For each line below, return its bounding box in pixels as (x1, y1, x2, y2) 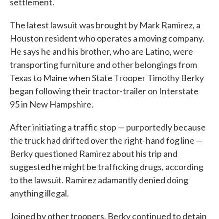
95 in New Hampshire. (10, 99, 93, 109)
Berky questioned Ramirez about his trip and (10, 148, 177, 159)
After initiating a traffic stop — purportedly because (10, 122, 206, 132)
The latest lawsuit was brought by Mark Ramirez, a (10, 20, 200, 30)
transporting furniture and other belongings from (10, 59, 197, 70)
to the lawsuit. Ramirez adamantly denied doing (10, 175, 188, 185)
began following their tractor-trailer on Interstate (10, 86, 198, 96)
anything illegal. (10, 188, 69, 198)
